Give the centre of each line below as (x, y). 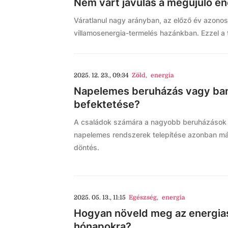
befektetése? (107, 104)
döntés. (87, 147)
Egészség (143, 197)
